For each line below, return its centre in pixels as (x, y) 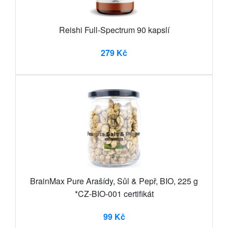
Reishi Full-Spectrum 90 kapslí (114, 30)
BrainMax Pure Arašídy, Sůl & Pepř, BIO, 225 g (114, 181)
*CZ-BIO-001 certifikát (114, 193)
